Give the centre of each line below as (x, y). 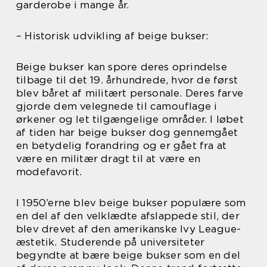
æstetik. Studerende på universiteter (111, 242)
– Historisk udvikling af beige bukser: (112, 35)
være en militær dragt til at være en (108, 158)
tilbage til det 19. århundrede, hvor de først (127, 80)
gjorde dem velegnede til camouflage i (117, 106)
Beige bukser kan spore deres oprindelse (122, 66)
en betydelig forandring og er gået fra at (122, 145)
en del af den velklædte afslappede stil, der (128, 215)
